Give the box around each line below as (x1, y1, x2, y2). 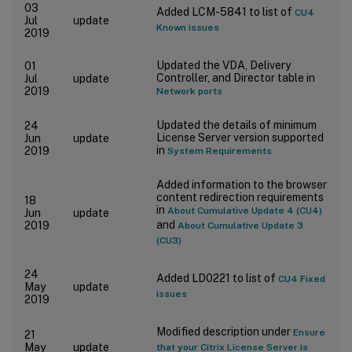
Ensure (293, 326, 325, 338)
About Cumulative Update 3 (178, 219, 303, 231)
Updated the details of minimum (156, 118, 317, 131)
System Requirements (167, 145, 272, 156)
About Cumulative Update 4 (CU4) (167, 204, 322, 216)
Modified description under (156, 324, 293, 338)
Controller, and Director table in (156, 71, 315, 84)
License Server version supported (156, 130, 324, 144)
